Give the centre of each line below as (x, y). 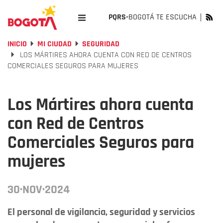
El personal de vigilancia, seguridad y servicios (101, 212)
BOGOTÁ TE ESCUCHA (163, 17)
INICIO (17, 44)
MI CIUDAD (55, 44)
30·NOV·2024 (39, 190)
